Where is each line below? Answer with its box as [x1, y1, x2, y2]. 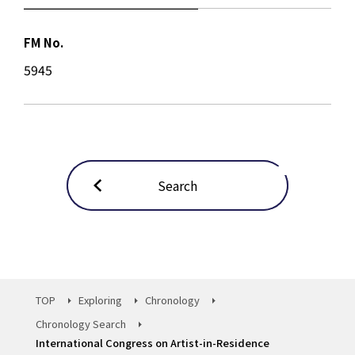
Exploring [78, 292, 122, 307]
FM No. [24, 34, 63, 51]
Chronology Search [36, 316, 126, 331]
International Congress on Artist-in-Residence [36, 335, 269, 350]
